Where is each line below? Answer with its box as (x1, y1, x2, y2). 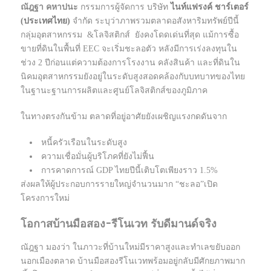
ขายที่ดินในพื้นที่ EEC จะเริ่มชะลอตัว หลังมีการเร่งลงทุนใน (21, 44, 237, 54)
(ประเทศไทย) (21, 16, 73, 26)
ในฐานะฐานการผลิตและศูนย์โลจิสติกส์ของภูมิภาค (21, 86, 207, 96)
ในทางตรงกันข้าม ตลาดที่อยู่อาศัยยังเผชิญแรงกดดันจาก (21, 112, 227, 122)
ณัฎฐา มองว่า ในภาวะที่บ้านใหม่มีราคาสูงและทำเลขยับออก (21, 243, 240, 252)
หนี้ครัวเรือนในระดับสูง (39, 138, 127, 148)
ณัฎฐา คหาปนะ (21, 2, 78, 12)
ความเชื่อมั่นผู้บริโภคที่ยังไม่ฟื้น (39, 152, 154, 162)
